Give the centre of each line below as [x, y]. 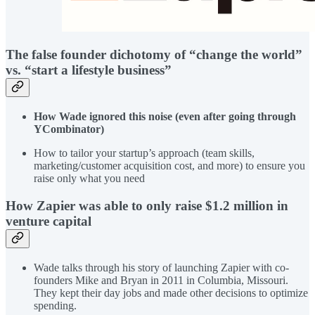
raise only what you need [89, 179]
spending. [55, 305]
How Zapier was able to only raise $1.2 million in [147, 205]
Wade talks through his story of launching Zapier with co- [161, 267]
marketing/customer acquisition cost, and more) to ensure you [169, 166]
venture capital [49, 221]
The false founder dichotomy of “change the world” [154, 55]
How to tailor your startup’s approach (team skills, [144, 153]
